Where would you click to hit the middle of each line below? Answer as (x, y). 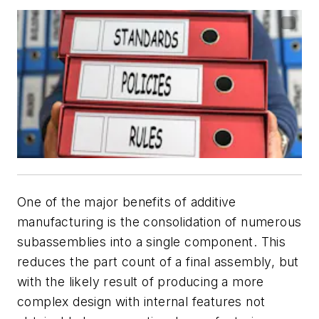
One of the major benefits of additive (127, 202)
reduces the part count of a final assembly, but (158, 262)
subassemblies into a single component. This (152, 242)
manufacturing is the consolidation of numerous (159, 222)
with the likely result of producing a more (141, 282)
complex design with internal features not (141, 302)
